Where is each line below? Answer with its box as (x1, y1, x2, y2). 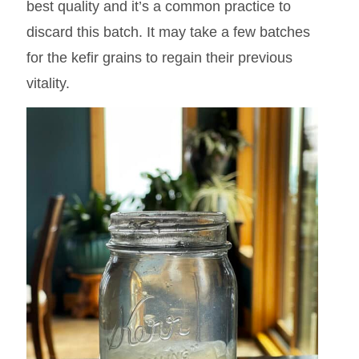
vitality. (26, 75, 70, 92)
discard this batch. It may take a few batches (26, 24, 310, 41)
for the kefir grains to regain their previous (26, 50, 292, 67)
